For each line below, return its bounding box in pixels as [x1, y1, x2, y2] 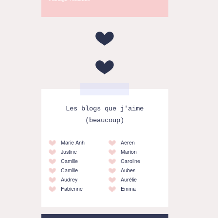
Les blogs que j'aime [66, 105, 144, 112]
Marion [120, 147, 137, 155]
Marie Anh [60, 138, 85, 146]
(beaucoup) [85, 116, 125, 124]
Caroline [120, 157, 140, 164]
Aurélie [120, 175, 137, 183]
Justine [60, 147, 77, 155]
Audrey [60, 175, 77, 183]
